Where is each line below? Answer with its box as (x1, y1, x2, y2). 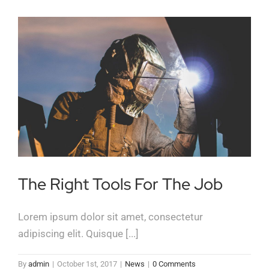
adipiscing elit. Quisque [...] (18, 227, 139, 240)
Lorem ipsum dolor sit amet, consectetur (18, 210, 203, 223)
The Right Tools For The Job (18, 173, 223, 195)
